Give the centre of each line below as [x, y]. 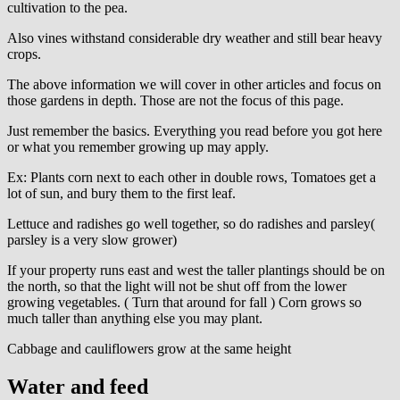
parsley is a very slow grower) [92, 239]
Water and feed [78, 386]
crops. [24, 54]
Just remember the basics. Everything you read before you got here [195, 130]
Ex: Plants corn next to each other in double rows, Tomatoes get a [192, 177]
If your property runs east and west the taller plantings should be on [196, 270]
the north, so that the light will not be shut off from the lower [177, 286]
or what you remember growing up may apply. [138, 146]
